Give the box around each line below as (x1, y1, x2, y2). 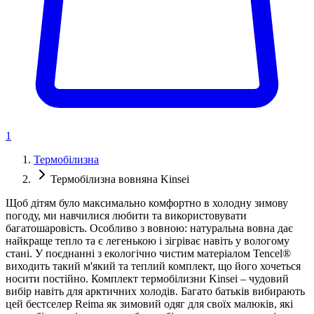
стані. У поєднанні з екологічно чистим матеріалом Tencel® (6, 247, 291, 260)
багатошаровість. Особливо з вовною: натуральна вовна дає (6, 222, 293, 235)
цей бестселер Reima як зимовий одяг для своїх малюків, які (6, 298, 293, 310)
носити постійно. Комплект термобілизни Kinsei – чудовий (6, 273, 289, 285)
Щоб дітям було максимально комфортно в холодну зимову (6, 197, 288, 210)
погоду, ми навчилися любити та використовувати (6, 210, 247, 222)
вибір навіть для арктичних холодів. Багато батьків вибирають (6, 285, 305, 298)
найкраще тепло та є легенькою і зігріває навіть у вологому (6, 235, 289, 247)
